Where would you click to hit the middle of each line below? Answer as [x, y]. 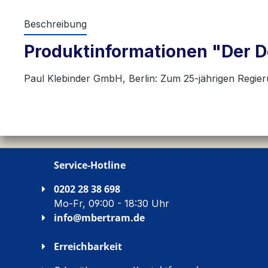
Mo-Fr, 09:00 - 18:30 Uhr [112, 203]
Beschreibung [55, 24]
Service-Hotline [90, 165]
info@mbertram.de [99, 218]
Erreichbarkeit [88, 246]
